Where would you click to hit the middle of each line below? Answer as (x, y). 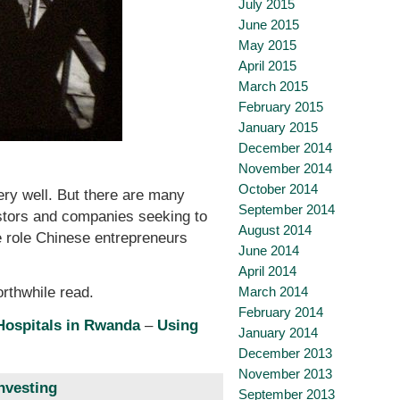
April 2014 (267, 271)
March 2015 (273, 86)
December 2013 (285, 353)
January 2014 (278, 333)
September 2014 (287, 209)
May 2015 (267, 45)
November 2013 (285, 374)
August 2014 (275, 230)
